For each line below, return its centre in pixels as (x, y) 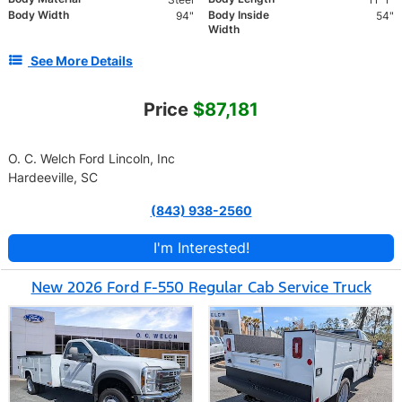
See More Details (82, 61)
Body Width (39, 15)
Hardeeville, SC (53, 178)
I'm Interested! (201, 248)
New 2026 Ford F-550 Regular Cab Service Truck (201, 288)
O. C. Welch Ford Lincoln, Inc (92, 159)
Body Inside (239, 15)
